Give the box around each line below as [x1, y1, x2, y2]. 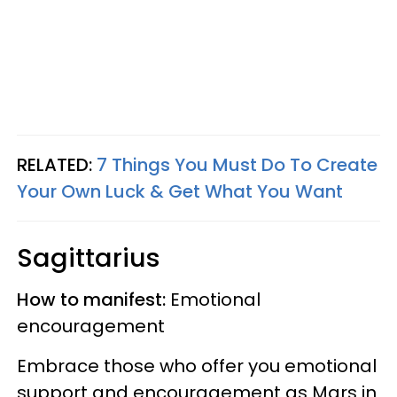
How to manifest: [17, 286, 166, 312]
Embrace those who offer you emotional [17, 353, 377, 378]
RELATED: [17, 152, 97, 177]
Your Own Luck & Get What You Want [17, 178, 343, 204]
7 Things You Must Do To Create [97, 152, 378, 177]
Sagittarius [17, 239, 175, 276]
